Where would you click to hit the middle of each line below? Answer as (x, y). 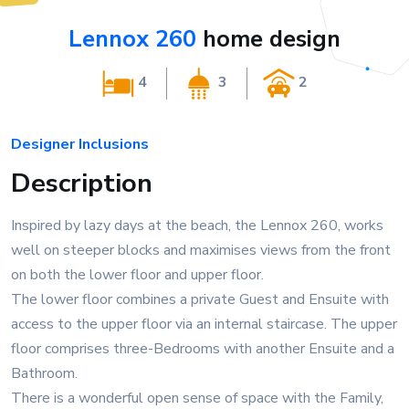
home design (268, 38)
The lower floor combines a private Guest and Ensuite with (200, 299)
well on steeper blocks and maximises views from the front (201, 250)
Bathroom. (44, 373)
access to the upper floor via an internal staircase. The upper (204, 324)
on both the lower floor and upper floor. (137, 274)
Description (82, 183)
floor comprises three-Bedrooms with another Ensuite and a (203, 348)
